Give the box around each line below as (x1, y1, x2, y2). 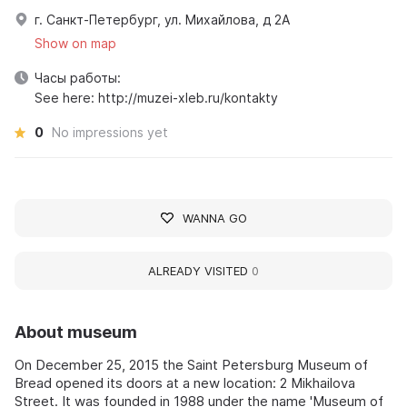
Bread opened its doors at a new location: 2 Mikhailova (15, 373, 355, 392)
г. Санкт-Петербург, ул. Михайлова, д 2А (35, 11, 290, 27)
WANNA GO (182, 210, 247, 225)
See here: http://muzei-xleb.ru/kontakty (35, 89, 278, 105)
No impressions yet (52, 124, 168, 140)
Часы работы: (35, 69, 121, 85)
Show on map (35, 35, 116, 51)
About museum (15, 322, 137, 342)
